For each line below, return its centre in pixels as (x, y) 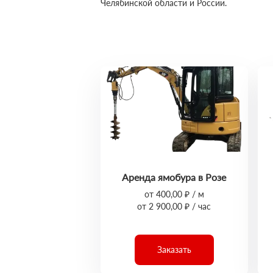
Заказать (174, 250)
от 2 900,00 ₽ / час (174, 206)
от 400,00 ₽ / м (174, 194)
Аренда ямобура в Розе (174, 177)
